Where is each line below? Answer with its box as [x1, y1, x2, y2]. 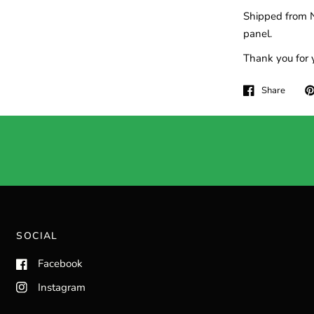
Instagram [38, 280, 86, 294]
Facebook [38, 257, 83, 271]
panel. [243, 27, 272, 41]
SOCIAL [16, 229, 58, 243]
